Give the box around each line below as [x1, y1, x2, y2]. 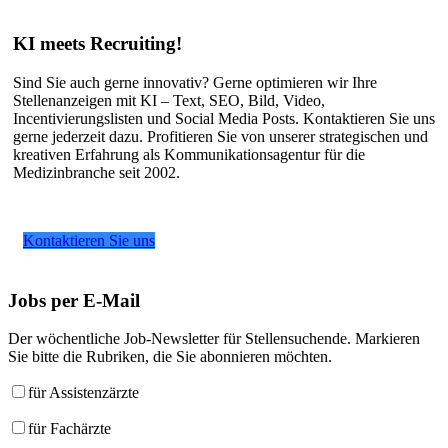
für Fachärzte [28, 420, 111, 438]
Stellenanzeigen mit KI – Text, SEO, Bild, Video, [13, 91, 325, 109]
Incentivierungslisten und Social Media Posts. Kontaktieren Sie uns [13, 109, 435, 127]
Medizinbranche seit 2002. [13, 163, 180, 181]
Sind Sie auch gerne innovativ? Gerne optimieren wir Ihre [13, 73, 377, 91]
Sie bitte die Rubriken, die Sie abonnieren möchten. [8, 348, 332, 366]
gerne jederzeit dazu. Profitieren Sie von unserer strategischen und [13, 127, 428, 145]
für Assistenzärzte [28, 384, 139, 402]
